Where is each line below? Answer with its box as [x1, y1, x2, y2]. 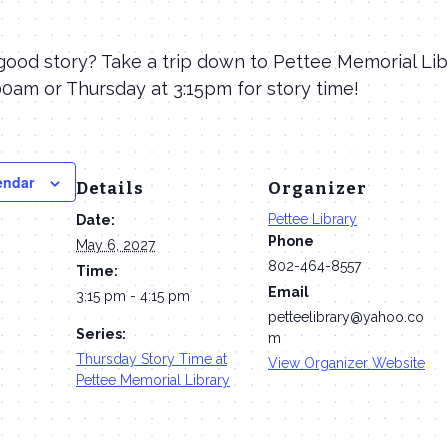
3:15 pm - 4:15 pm [76, 287, 190, 304]
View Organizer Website [268, 354, 425, 371]
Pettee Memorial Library [76, 371, 230, 388]
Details [76, 177, 144, 198]
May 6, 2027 [76, 236, 155, 253]
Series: [76, 325, 126, 342]
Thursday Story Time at [76, 350, 227, 367]
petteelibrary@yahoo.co [268, 308, 424, 325]
